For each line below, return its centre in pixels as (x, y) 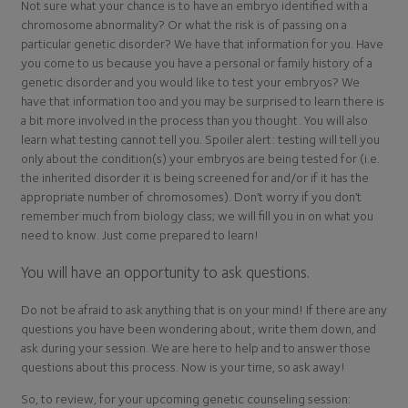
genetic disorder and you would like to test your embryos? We (190, 82)
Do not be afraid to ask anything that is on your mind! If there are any (204, 309)
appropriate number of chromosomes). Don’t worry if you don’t (191, 197)
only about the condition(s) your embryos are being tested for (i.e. (200, 158)
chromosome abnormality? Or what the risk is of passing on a (184, 25)
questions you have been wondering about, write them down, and (199, 328)
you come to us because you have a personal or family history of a (197, 63)
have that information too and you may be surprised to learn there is (203, 101)
